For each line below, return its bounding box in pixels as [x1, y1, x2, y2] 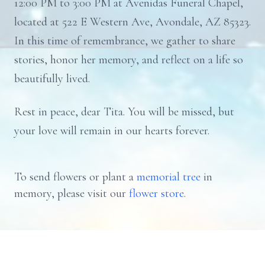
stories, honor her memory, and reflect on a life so [14, 53, 243, 67]
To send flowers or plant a [14, 170, 137, 184]
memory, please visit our [14, 186, 129, 201]
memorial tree [137, 170, 201, 184]
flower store [129, 186, 184, 201]
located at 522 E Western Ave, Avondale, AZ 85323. [14, 15, 251, 29]
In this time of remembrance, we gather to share [14, 34, 235, 48]
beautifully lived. [14, 72, 90, 86]
